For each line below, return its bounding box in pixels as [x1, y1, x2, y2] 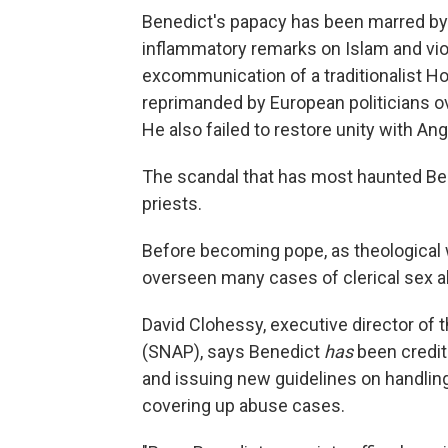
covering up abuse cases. [142, 394, 345, 416]
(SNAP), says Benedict [142, 340, 324, 362]
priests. [142, 192, 202, 214]
